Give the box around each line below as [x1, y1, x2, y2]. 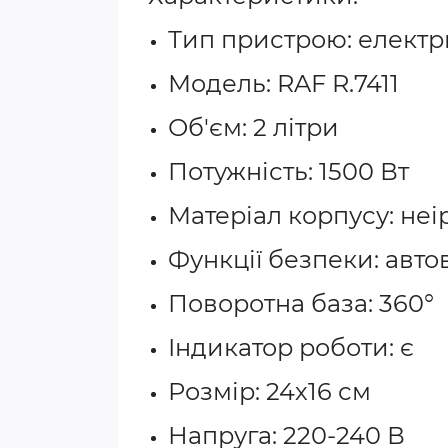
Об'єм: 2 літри [168, 113, 339, 142]
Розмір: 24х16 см [168, 377, 371, 406]
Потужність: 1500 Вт [168, 157, 409, 186]
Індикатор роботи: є [168, 333, 414, 362]
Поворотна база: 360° [168, 289, 434, 318]
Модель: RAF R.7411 [168, 69, 399, 98]
